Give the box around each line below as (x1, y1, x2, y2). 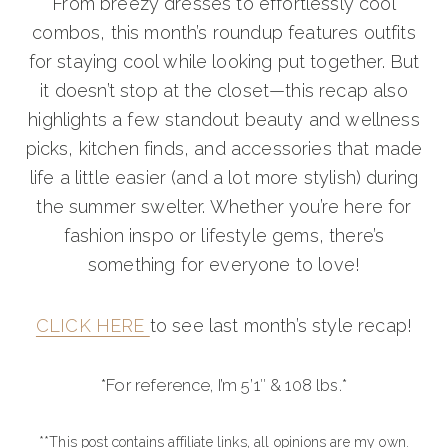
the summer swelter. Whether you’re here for (36, 196, 412, 218)
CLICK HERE (35, 315, 150, 337)
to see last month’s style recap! (149, 315, 413, 337)
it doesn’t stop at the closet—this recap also (40, 80, 408, 102)
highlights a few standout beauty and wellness (28, 109, 420, 131)
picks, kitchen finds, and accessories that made (25, 138, 423, 160)
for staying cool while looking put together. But (28, 51, 420, 73)
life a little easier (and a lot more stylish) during (29, 167, 419, 189)
